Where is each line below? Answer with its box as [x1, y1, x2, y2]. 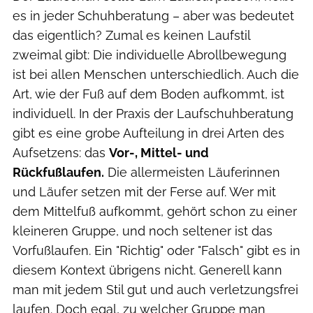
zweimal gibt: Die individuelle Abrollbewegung [13, 47, 286, 62]
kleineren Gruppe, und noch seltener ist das [13, 223, 272, 238]
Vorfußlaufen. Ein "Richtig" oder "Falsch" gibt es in [13, 242, 300, 258]
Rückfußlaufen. [13, 164, 104, 180]
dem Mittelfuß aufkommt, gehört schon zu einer [13, 203, 297, 219]
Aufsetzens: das [13, 145, 109, 160]
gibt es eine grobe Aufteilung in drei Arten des [13, 125, 284, 140]
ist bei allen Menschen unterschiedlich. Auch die [13, 66, 299, 82]
